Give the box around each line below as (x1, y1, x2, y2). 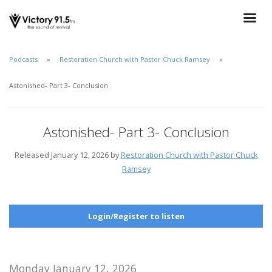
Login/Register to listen (87, 210, 185, 222)
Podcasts (9, 54, 38, 64)
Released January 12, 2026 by (14, 149, 121, 160)
